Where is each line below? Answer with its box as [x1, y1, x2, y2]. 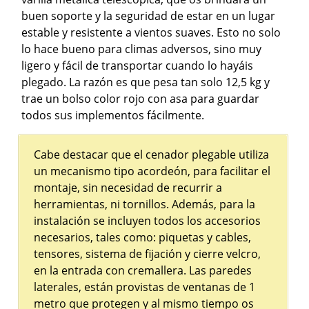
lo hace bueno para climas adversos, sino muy [21, 41, 262, 57]
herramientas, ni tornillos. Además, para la [34, 197, 256, 212]
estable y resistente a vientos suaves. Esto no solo [21, 25, 281, 40]
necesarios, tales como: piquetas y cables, [34, 230, 252, 245]
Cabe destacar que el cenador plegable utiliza [34, 147, 270, 162]
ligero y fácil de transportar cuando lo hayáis [21, 58, 254, 73]
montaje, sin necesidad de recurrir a [34, 180, 223, 195]
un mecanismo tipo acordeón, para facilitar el [34, 163, 271, 179]
